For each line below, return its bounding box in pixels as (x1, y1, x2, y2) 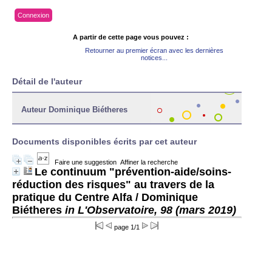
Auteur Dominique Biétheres (21, 105, 127, 114)
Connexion (18, 12, 49, 19)
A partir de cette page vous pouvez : (73, 33, 189, 41)
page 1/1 (112, 223, 141, 231)
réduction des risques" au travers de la (12, 178, 214, 191)
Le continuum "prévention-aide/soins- (35, 166, 231, 178)
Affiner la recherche (120, 158, 178, 166)
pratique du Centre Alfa (12, 191, 132, 203)
